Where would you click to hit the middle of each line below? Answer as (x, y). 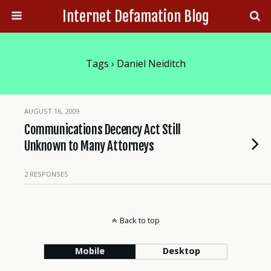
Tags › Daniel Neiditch (135, 64)
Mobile (90, 251)
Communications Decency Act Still (103, 129)
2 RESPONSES (46, 174)
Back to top (139, 220)
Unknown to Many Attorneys (89, 146)
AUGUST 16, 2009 (52, 111)
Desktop (181, 251)
